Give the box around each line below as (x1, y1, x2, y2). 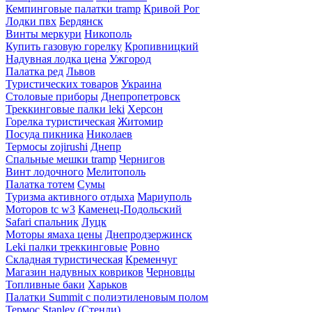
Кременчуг (125, 253, 178, 266)
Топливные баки (6, 279, 85, 291)
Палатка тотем (6, 178, 75, 191)
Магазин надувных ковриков (6, 266, 143, 279)
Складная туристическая (6, 253, 123, 266)
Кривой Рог (143, 3, 200, 15)
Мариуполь (137, 191, 192, 203)
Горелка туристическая (6, 116, 115, 128)
